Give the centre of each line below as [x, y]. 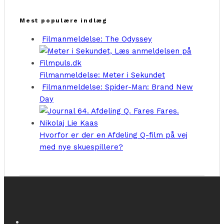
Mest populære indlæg [63, 20]
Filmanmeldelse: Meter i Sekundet [102, 75]
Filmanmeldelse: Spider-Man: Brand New [117, 87]
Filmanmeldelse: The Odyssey [97, 39]
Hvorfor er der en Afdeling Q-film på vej [113, 135]
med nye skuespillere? [81, 147]
